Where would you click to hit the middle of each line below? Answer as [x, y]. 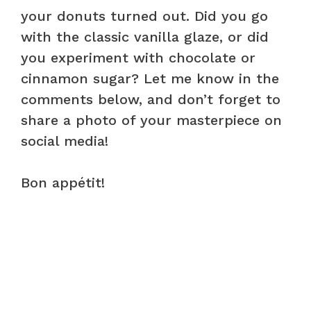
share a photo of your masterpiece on [151, 120]
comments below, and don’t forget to [151, 99]
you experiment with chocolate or [138, 57]
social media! [65, 141]
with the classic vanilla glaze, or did [145, 36]
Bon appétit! [63, 182]
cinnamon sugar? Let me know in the [150, 78]
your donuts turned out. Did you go [144, 16]
